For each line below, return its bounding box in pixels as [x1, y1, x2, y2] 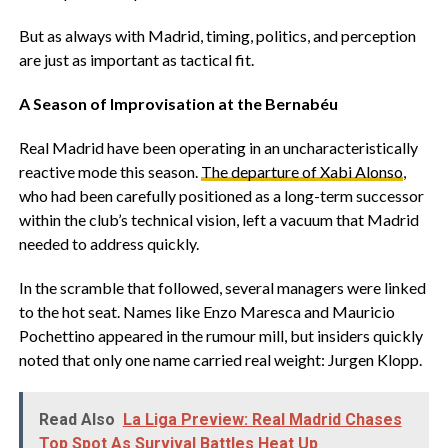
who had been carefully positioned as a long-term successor [18, 186, 424, 205]
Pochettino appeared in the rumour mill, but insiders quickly [18, 326, 423, 345]
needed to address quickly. [18, 234, 199, 253]
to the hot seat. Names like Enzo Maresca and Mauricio [18, 302, 395, 321]
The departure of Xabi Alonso [200, 162, 403, 181]
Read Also [38, 410, 115, 429]
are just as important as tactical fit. [18, 50, 254, 69]
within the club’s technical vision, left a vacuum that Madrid [18, 210, 419, 229]
